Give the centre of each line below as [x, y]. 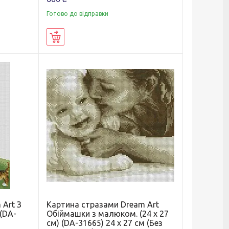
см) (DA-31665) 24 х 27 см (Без [104, 223]
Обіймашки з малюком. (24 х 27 [107, 213]
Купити [76, 37]
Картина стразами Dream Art [102, 204]
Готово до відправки [77, 13]
